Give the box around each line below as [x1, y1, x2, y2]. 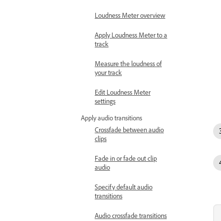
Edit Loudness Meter [95, 88, 150, 96]
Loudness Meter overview [95, 11, 165, 19]
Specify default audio [95, 183, 152, 191]
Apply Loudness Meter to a [95, 31, 167, 39]
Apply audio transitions [81, 113, 142, 122]
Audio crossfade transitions [95, 211, 167, 220]
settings [95, 97, 115, 105]
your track [95, 68, 122, 76]
